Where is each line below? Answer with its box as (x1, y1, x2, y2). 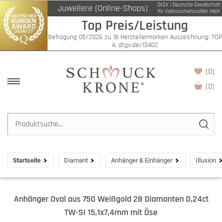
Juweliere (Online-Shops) (57, 2, 148, 14)
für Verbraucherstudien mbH (158, 8, 220, 15)
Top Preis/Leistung (82, 16, 188, 35)
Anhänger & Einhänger (111, 157, 172, 164)
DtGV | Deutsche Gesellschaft (158, 1, 221, 8)
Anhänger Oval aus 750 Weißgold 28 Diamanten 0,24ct (13, 193, 209, 205)
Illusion (196, 157, 216, 164)
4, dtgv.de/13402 (111, 40, 158, 50)
